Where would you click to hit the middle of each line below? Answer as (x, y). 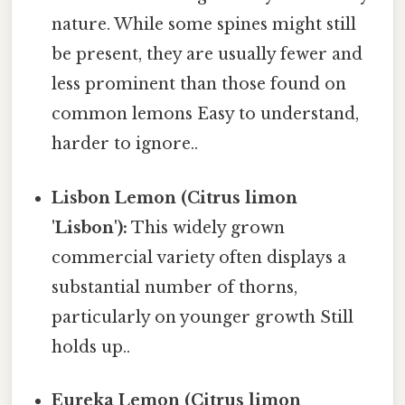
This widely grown (207, 227)
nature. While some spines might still (204, 25)
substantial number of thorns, (175, 287)
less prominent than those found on (199, 85)
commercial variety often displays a (199, 257)
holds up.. (91, 347)
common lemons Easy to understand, (206, 114)
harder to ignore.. (125, 144)
